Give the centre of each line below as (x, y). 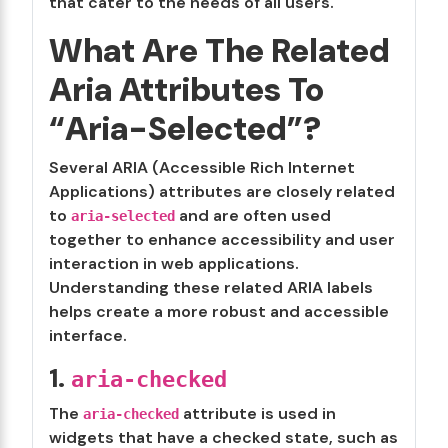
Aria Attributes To (186, 89)
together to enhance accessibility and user (222, 239)
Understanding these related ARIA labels (211, 287)
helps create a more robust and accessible (219, 311)
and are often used (253, 215)
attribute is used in (257, 413)
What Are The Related (219, 50)
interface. (88, 335)
